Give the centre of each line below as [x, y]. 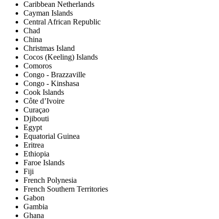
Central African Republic [62, 22]
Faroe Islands [44, 162]
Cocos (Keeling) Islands [61, 57]
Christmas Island [49, 48]
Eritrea [34, 145]
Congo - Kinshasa [51, 83]
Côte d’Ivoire [44, 101]
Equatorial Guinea [52, 136]
